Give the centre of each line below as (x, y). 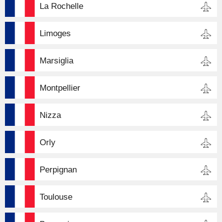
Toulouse (56, 197)
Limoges (55, 33)
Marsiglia (56, 60)
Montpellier (60, 88)
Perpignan (58, 169)
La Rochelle (61, 6)
